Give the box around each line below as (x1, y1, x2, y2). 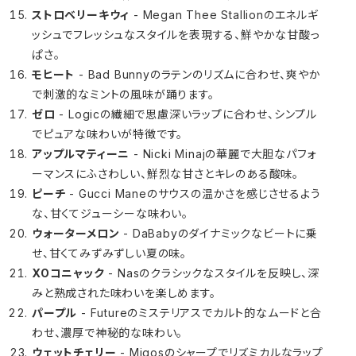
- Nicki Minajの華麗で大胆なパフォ (130, 147, 317, 161)
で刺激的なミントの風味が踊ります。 (32, 87, 215, 101)
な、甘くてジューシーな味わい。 (32, 207, 188, 220)
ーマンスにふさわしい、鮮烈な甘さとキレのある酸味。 (32, 167, 299, 180)
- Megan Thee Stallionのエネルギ (130, 8, 319, 21)
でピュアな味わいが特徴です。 (32, 127, 184, 141)
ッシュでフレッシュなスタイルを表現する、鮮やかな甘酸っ (32, 28, 320, 41)
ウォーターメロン (32, 226, 120, 240)
